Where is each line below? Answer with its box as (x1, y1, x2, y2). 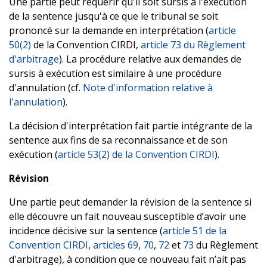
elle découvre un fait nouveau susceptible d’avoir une (9, 209, 246, 223)
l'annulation (9, 95, 63, 108)
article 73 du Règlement (141, 38, 246, 51)
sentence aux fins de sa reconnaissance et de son (9, 133, 228, 147)
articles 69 (93, 238, 138, 252)
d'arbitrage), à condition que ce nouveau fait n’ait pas (9, 252, 246, 266)
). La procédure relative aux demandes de (59, 52, 241, 66)
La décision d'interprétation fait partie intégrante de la (9, 119, 252, 132)
